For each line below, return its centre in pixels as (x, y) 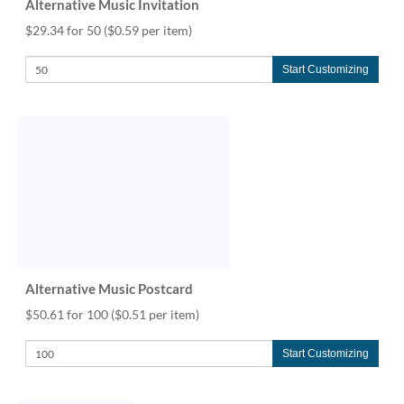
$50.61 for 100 (68, 314)
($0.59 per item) (148, 30)
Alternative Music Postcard (109, 289)
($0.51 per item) (155, 314)
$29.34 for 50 (64, 30)
